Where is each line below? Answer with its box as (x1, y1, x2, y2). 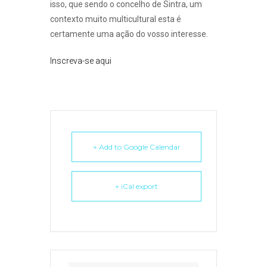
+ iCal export (115, 182, 158, 191)
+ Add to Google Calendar (92, 142, 181, 151)
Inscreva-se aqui (50, 56, 111, 66)
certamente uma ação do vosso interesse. (50, 29, 208, 39)
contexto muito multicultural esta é (50, 14, 181, 24)
